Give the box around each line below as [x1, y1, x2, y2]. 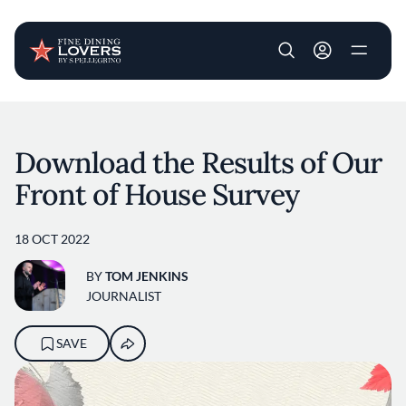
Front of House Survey [14, 176, 299, 213]
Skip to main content [201, 103, 324, 120]
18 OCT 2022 [14, 231, 90, 246]
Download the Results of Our [14, 144, 382, 181]
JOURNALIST [86, 287, 161, 304]
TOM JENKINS [105, 267, 188, 284]
